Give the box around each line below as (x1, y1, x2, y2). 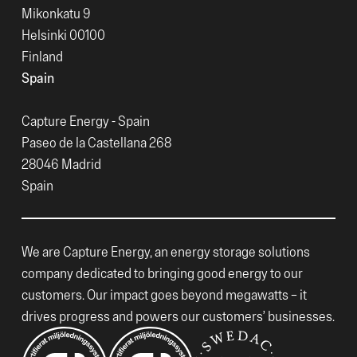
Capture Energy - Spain (22, 112, 150, 129)
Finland (22, 47, 63, 65)
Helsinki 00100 (22, 25, 105, 43)
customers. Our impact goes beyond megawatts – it (22, 285, 307, 303)
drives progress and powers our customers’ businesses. (22, 307, 335, 324)
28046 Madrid (22, 155, 101, 172)
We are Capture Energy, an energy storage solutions (22, 242, 310, 260)
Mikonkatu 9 (22, 4, 91, 22)
